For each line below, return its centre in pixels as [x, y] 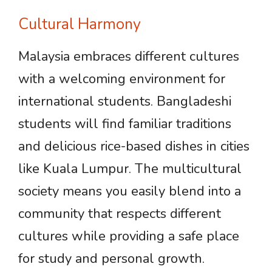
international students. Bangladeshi [125, 101]
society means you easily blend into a [130, 191]
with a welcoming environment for [122, 79]
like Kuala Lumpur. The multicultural [130, 169]
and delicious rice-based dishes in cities [134, 146]
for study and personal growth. [111, 259]
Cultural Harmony [80, 24]
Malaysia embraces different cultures [129, 56]
